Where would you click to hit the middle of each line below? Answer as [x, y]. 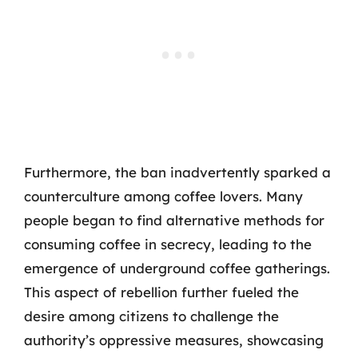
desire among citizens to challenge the [151, 316]
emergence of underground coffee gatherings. [177, 268]
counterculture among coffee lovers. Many [163, 196]
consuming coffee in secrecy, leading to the [168, 244]
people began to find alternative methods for [174, 220]
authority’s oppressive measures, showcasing [174, 340]
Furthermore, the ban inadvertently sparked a [177, 172]
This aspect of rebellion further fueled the [161, 292]
